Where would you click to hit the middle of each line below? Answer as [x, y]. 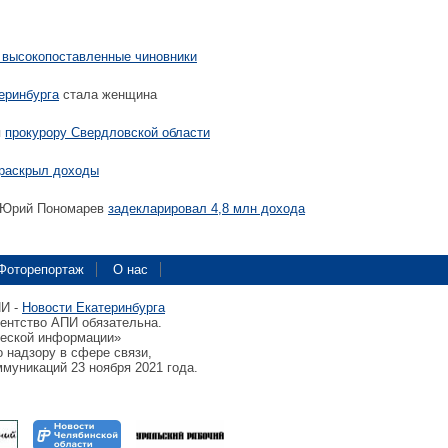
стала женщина [108, 94]
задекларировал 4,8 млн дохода [206, 208]
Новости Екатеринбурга [93, 307]
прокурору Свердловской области [107, 132]
